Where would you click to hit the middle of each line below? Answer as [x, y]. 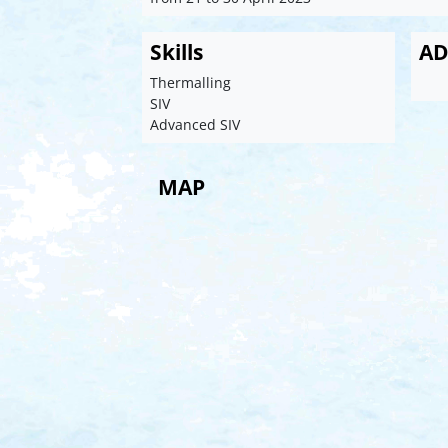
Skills [177, 52]
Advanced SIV [195, 125]
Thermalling [191, 83]
